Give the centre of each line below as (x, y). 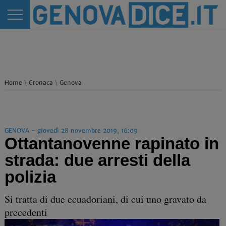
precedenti (26, 212)
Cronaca (41, 82)
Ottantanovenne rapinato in (111, 144)
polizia (30, 177)
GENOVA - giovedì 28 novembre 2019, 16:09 (71, 130)
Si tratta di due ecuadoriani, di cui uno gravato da (105, 199)
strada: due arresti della (97, 160)
